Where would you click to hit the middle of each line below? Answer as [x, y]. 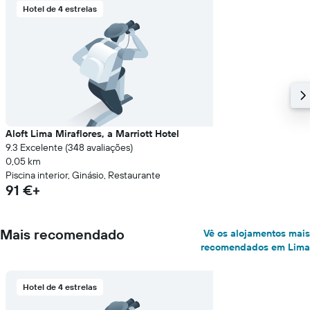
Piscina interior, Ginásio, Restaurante [83, 175]
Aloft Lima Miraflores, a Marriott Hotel [92, 134]
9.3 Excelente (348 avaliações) [69, 147]
